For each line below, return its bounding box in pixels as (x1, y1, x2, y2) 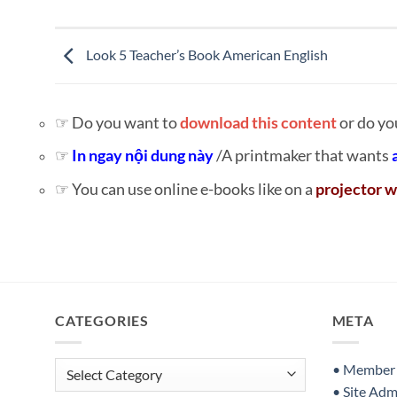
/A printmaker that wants (216, 146, 392, 166)
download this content (180, 113, 337, 132)
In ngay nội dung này (72, 146, 216, 166)
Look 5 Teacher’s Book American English (83, 45, 328, 63)
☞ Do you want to (55, 113, 180, 132)
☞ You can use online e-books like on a (55, 179, 315, 198)
